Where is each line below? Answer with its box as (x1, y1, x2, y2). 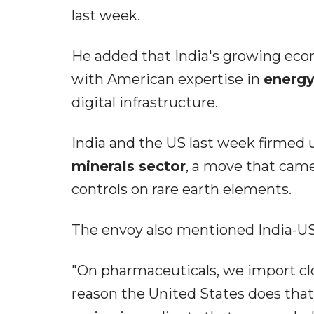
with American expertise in (71, 71, 264, 88)
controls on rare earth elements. (71, 181, 292, 198)
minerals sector (71, 158, 186, 175)
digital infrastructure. (71, 94, 218, 111)
